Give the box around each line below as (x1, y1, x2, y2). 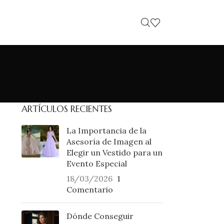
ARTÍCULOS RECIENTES (21, 103, 112, 114)
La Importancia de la (66, 125, 146, 135)
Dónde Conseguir (66, 211, 133, 221)
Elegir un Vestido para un (66, 147, 162, 157)
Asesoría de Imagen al (66, 136, 151, 146)
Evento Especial (66, 158, 127, 168)
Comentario (66, 184, 113, 194)
